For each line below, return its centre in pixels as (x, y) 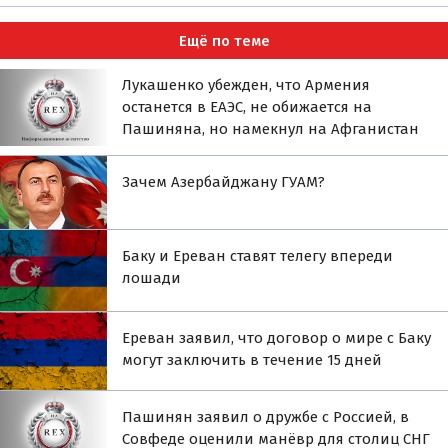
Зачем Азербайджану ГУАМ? (224, 182)
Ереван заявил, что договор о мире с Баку (277, 338)
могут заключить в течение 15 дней (252, 360)
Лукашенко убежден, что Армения (246, 85)
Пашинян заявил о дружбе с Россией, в (266, 417)
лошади (152, 278)
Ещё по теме (224, 40)
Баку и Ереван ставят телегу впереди (258, 256)
